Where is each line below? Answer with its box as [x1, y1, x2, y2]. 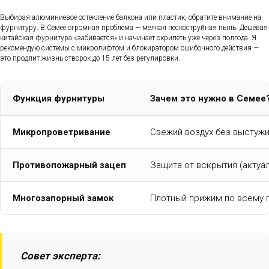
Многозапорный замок [13, 192, 113, 204]
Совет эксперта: [20, 249, 100, 262]
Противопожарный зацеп [13, 159, 126, 171]
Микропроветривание [13, 126, 110, 138]
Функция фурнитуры [13, 92, 104, 104]
